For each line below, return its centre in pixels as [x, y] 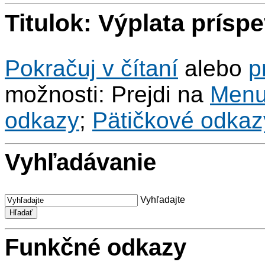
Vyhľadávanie [80, 162]
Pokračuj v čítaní [91, 68]
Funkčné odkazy [96, 247]
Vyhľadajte [163, 200]
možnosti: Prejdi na [107, 94]
